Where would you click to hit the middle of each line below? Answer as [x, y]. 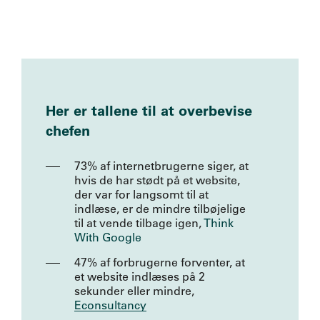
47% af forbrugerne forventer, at [160, 262]
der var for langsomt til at [142, 194]
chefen [68, 130]
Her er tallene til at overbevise [149, 110]
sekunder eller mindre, [135, 290]
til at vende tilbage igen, [139, 222]
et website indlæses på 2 [140, 276]
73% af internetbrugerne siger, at [162, 165]
